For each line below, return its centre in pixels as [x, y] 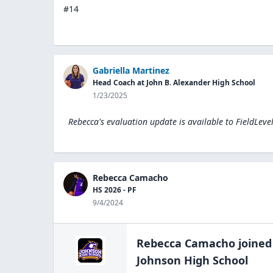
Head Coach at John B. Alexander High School [174, 82]
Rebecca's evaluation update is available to [151, 121]
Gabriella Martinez [131, 70]
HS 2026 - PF [115, 190]
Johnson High [173, 260]
